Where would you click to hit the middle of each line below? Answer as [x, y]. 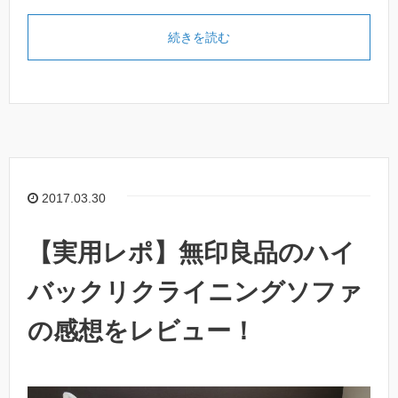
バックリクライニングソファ [195, 292]
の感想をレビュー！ [142, 331]
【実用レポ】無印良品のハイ [191, 253]
